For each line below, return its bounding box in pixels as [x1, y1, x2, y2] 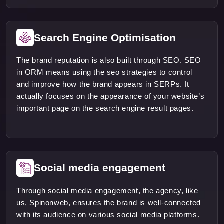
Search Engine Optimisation [34, 32, 176, 44]
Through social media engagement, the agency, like [16, 186, 198, 195]
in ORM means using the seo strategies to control [16, 68, 192, 77]
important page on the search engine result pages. [16, 104, 194, 113]
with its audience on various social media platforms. [16, 210, 200, 219]
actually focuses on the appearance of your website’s [16, 92, 205, 101]
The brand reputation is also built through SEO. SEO [16, 56, 201, 65]
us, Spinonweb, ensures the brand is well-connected [16, 198, 201, 207]
